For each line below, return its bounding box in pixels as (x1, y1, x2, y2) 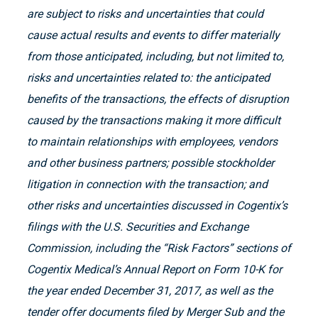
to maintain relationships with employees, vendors (27, 135, 278, 149)
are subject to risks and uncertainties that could (27, 7, 263, 21)
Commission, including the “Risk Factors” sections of (27, 241, 291, 256)
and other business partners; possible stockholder (27, 156, 274, 170)
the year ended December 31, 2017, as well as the (27, 284, 273, 298)
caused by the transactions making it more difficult (27, 114, 280, 128)
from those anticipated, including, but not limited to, (27, 50, 284, 64)
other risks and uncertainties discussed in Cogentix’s (27, 199, 287, 213)
